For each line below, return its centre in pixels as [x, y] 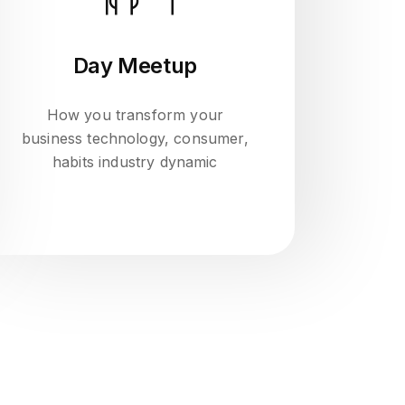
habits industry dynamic [135, 162]
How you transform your [135, 115]
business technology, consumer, [135, 138]
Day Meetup [135, 66]
